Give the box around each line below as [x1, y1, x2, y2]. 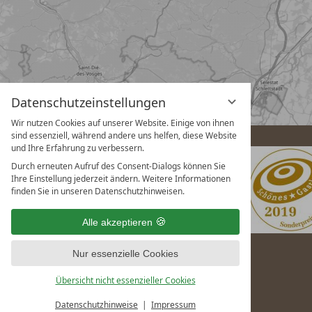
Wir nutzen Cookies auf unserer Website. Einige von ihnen [11, 117, 234, 129]
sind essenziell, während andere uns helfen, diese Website [11, 130, 237, 141]
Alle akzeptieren [81, 216, 153, 228]
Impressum [151, 299, 196, 311]
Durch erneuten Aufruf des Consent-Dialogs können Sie [11, 160, 226, 172]
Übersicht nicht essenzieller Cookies [55, 274, 196, 286]
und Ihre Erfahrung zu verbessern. [11, 142, 144, 154]
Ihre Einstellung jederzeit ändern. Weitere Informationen [11, 173, 231, 185]
